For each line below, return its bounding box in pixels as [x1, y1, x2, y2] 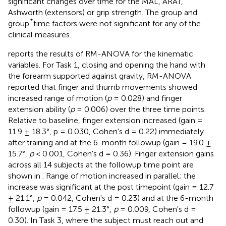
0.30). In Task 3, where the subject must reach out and [8, 215, 203, 225]
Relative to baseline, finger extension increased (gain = [8, 115, 203, 125]
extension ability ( [8, 104, 70, 114]
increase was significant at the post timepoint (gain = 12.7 [8, 182, 213, 192]
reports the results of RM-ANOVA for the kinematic [8, 48, 193, 59]
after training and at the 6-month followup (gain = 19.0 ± [8, 137, 211, 147]
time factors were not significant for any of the [33, 18, 201, 28]
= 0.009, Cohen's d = [118, 204, 196, 214]
